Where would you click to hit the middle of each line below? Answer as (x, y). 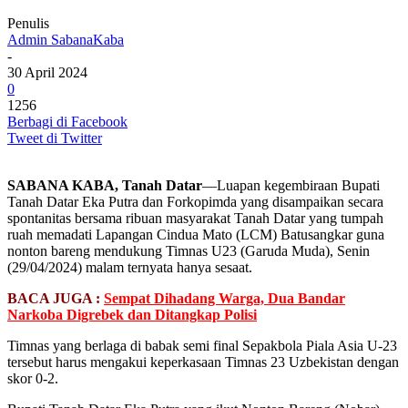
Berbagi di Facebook (67, 121)
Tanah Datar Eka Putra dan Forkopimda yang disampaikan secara (195, 201)
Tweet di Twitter (55, 138)
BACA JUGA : (56, 298)
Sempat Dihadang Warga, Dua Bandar (224, 298)
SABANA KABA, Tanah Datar (105, 185)
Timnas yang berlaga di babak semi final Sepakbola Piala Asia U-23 (202, 345)
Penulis (28, 23)
